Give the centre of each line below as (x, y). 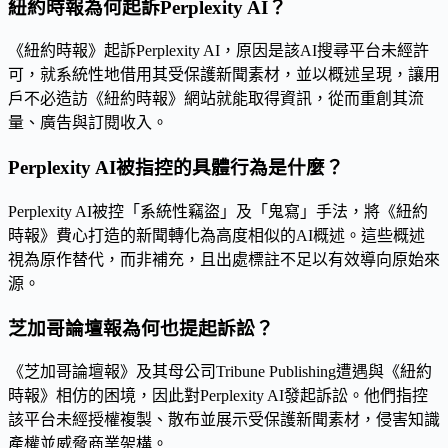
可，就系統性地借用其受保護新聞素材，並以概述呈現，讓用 (224, 75)
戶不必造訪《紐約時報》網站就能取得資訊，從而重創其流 (216, 99)
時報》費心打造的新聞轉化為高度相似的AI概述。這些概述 (216, 235)
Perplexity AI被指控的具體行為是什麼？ (176, 168)
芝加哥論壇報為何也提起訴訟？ (141, 328)
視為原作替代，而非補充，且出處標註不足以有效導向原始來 (224, 259)
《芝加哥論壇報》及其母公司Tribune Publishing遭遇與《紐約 (220, 372)
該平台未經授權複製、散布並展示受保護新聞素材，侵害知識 (224, 420)
